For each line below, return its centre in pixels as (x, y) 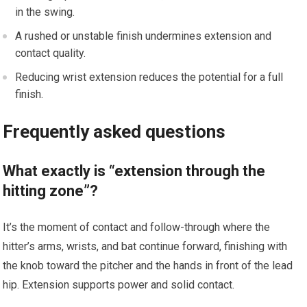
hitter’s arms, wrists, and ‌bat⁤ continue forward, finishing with (145, 247)
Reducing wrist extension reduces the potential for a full (149, 77)
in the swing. (45, 12)
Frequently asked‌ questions (114, 132)
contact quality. (51, 53)
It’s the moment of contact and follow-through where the (137, 228)
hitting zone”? (51, 191)
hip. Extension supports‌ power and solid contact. (119, 285)
